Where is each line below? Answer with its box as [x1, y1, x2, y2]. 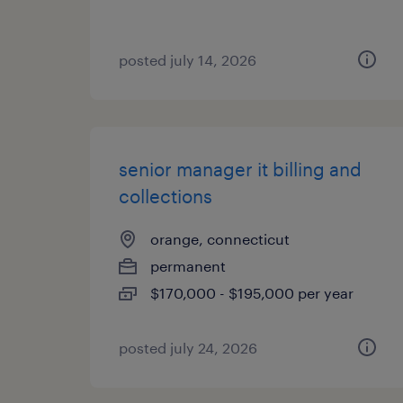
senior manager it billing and [119, 158, 362, 180]
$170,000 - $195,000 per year [150, 284, 354, 301]
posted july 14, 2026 [119, 51, 256, 68]
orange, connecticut [150, 230, 290, 247]
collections [119, 185, 212, 207]
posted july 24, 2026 [119, 339, 257, 356]
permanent [150, 257, 226, 274]
